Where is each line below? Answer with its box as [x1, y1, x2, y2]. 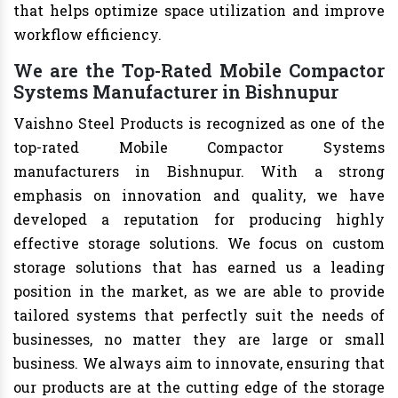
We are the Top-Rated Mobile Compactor [13, 59, 385, 83]
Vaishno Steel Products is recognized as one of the [13, 114, 385, 133]
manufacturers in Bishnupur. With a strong [13, 162, 385, 181]
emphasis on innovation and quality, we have [13, 186, 385, 205]
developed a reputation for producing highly [13, 210, 385, 229]
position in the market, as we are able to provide [13, 282, 385, 301]
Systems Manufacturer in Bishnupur [13, 80, 338, 104]
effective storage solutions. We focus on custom [13, 234, 385, 253]
